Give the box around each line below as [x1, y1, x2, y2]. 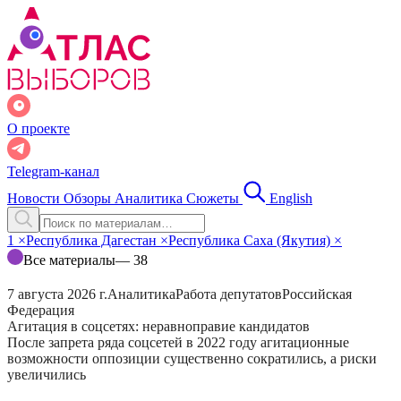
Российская [282, 286, 352, 302]
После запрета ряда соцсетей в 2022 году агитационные [7, 335, 349, 350]
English [269, 191, 312, 206]
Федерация [7, 303, 74, 318]
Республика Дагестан [26, 233, 160, 248]
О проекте [7, 121, 70, 136]
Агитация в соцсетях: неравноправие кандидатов [7, 319, 313, 334]
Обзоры [64, 191, 115, 206]
